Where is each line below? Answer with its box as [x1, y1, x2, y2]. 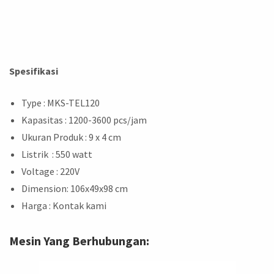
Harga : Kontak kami [21, 199, 106, 212]
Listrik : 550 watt [21, 147, 92, 160]
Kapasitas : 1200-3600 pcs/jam [21, 113, 147, 126]
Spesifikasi [9, 64, 58, 77]
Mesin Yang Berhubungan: [9, 232, 149, 248]
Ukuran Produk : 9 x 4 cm [21, 130, 121, 143]
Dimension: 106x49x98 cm [21, 182, 128, 194]
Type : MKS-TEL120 [21, 96, 100, 109]
